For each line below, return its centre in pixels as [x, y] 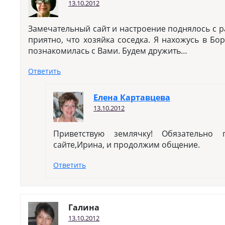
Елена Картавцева [132, 97]
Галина [84, 207]
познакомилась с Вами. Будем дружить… [108, 51]
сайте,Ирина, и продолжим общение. [127, 145]
